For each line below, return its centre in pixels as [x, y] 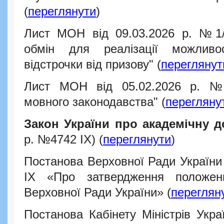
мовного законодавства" [93, 102]
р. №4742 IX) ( [63, 139]
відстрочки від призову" [90, 65]
